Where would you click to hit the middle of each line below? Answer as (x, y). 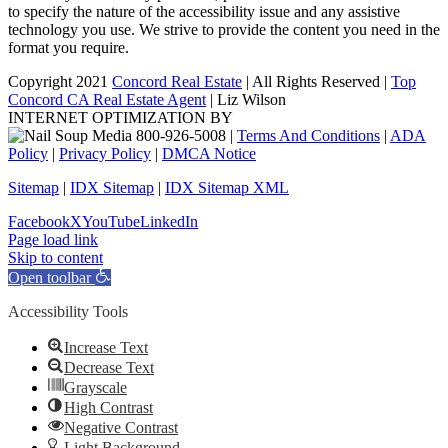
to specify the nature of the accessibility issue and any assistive (204, 12)
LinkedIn (169, 222)
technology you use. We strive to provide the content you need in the (224, 30)
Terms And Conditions (308, 136)
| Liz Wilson (246, 100)
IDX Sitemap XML (227, 188)
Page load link (53, 240)
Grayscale (95, 388)
